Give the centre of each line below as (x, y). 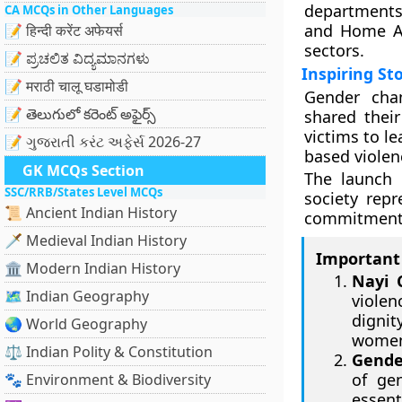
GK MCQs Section (83, 170)
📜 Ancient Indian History (91, 213)
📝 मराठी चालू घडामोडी (66, 86)
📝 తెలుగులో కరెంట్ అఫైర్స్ (80, 114)
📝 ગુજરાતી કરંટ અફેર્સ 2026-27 (103, 142)
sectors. (334, 50)
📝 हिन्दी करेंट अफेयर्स (64, 31)
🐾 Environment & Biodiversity (108, 380)
